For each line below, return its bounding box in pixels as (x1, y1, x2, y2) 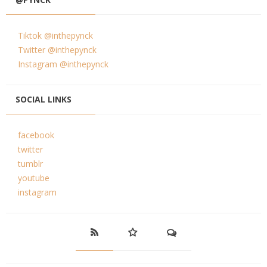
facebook (18, 129, 54, 141)
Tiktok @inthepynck (18, 29, 93, 41)
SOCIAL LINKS (15, 93, 72, 105)
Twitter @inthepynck (18, 44, 97, 55)
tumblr (18, 157, 43, 169)
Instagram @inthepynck (18, 58, 108, 70)
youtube (18, 172, 49, 184)
